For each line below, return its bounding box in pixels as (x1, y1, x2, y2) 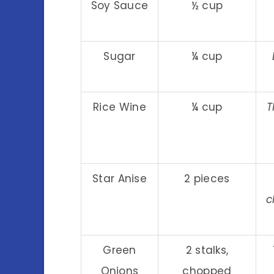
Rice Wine (93, 99, 146, 114)
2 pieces (184, 171, 230, 186)
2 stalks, (185, 242, 229, 257)
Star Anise (92, 171, 147, 186)
